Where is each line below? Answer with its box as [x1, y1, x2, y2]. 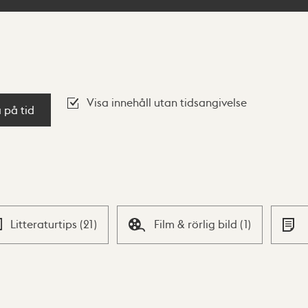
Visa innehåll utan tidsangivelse [87, 95, 247, 109]
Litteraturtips [10, 217, 80, 231]
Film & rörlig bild [154, 217, 241, 231]
